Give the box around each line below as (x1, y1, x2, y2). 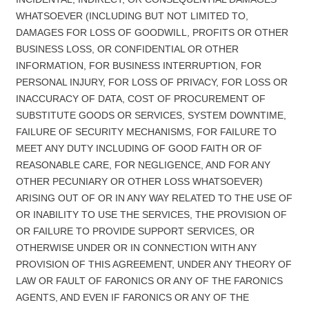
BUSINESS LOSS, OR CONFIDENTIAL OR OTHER (15, 43, 239, 54)
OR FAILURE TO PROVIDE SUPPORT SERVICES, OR (15, 226, 255, 237)
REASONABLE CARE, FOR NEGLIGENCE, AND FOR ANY (15, 159, 270, 170)
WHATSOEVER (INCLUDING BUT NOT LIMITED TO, (15, 10, 248, 21)
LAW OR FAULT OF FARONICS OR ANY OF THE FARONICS (15, 275, 283, 286)
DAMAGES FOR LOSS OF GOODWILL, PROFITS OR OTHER (15, 27, 288, 38)
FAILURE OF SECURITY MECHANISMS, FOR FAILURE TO (15, 126, 277, 137)
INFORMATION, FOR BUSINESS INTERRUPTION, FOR (15, 60, 261, 71)
